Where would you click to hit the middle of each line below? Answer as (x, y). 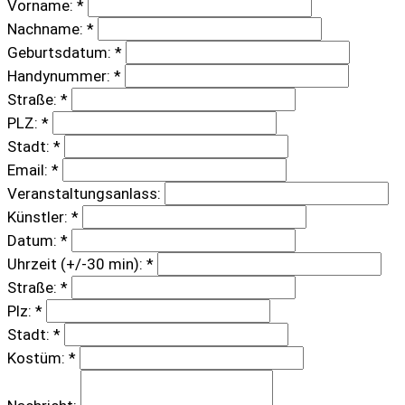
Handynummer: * (64, 75)
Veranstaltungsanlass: (84, 193)
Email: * (33, 170)
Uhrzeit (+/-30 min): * (80, 264)
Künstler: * (43, 217)
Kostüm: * (42, 358)
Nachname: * (51, 28)
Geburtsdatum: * (65, 52)
